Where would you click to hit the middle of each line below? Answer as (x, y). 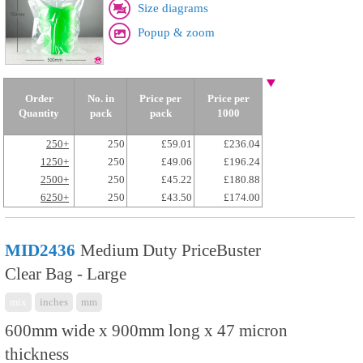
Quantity (39, 113)
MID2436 (40, 250)
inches (54, 302)
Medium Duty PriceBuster (171, 250)
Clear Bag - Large (66, 274)
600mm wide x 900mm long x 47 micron (146, 331)
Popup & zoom (176, 33)
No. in (100, 98)
